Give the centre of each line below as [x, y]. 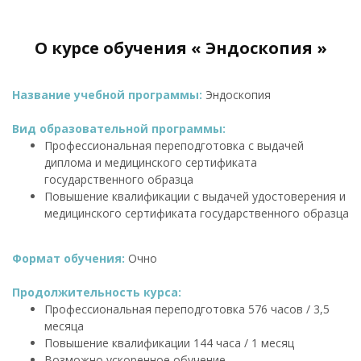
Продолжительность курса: [97, 292]
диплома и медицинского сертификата [151, 162]
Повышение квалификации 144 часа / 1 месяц [169, 342]
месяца [64, 326]
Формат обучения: [70, 258]
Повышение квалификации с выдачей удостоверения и [195, 196]
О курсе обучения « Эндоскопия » [180, 48]
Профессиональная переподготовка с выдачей [174, 145]
